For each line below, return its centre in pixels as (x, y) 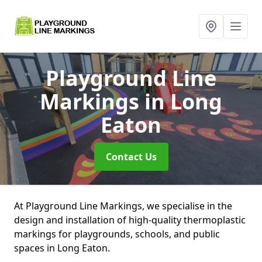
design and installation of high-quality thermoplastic (130, 220)
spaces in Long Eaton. (62, 248)
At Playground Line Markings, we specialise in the (123, 206)
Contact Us (131, 157)
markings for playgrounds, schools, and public (117, 234)
